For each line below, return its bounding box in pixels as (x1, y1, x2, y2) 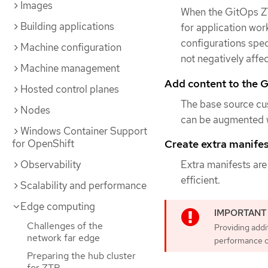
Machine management (20, 62, 120, 75)
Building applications (20, 20, 114, 33)
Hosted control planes (20, 83, 119, 96)
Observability (20, 158, 81, 171)
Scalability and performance (20, 179, 147, 192)
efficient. (181, 173, 220, 187)
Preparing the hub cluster (27, 249, 136, 262)
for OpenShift (12, 137, 74, 150)
